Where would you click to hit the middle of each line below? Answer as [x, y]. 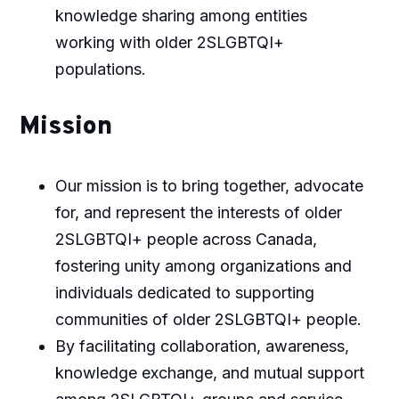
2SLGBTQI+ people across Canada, [186, 239]
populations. [100, 69]
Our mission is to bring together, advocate [209, 185]
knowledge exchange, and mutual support [209, 372]
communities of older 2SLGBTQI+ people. [208, 319]
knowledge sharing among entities [181, 15]
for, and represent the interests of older [198, 212]
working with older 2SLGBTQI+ [169, 42]
